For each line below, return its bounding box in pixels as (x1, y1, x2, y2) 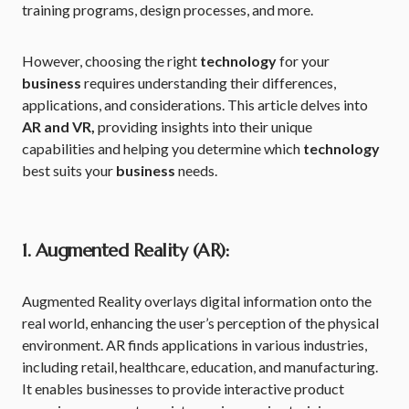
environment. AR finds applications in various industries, (22, 336, 367, 353)
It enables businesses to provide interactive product (22, 380, 344, 397)
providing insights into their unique (95, 118, 312, 135)
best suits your (22, 162, 116, 179)
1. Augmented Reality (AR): (22, 239, 229, 262)
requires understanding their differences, (81, 74, 336, 91)
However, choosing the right (22, 52, 200, 69)
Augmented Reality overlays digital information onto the (22, 292, 372, 309)
